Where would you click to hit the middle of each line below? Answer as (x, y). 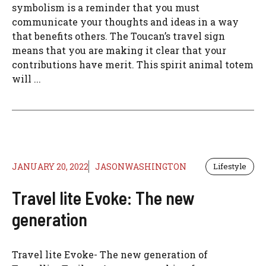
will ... (26, 79)
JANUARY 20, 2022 (50, 167)
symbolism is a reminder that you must (106, 8)
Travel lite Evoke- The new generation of (110, 255)
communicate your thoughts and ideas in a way (125, 22)
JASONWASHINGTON (141, 167)
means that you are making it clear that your (119, 50)
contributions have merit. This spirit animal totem (133, 65)
